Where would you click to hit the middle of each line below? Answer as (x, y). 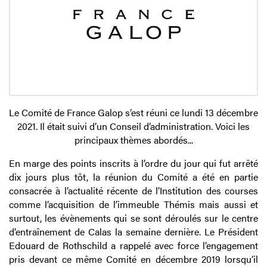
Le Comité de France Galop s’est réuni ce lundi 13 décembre (133, 113)
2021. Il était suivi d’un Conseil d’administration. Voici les (133, 126)
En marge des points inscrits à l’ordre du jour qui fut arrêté (133, 163)
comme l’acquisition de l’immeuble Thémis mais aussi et (133, 204)
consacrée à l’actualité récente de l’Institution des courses (133, 191)
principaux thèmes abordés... (133, 140)
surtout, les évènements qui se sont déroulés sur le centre (133, 218)
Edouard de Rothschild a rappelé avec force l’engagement (133, 246)
